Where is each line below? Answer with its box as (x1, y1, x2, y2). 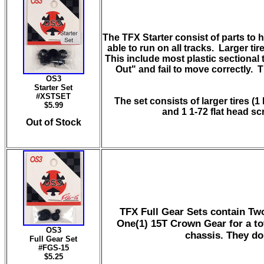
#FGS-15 (38, 243, 69, 252)
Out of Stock (25, 117, 81, 127)
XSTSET (40, 92, 71, 101)
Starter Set (34, 83, 72, 92)
